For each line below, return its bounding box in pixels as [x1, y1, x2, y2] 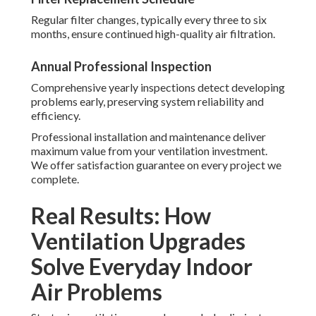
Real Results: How [31, 202, 211, 230]
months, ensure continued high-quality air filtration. [31, 27, 275, 41]
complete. [31, 172, 79, 186]
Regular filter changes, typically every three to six [31, 13, 267, 27]
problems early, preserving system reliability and [31, 95, 264, 109]
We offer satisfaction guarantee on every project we [31, 158, 281, 172]
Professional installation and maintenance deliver [31, 130, 266, 144]
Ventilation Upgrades [31, 227, 245, 255]
